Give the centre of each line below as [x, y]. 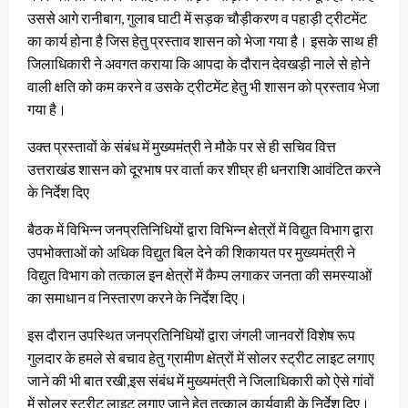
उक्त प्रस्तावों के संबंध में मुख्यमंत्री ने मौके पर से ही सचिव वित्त [182, 147]
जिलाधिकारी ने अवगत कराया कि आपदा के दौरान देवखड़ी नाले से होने [199, 64]
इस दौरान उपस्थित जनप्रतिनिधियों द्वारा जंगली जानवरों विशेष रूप [191, 335]
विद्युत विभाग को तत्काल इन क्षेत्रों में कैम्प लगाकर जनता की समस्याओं [199, 275]
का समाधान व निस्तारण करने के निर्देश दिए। [138, 298]
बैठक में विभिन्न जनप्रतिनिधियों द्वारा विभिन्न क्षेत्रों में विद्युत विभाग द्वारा [200, 229]
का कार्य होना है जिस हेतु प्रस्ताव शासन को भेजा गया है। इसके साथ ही [203, 41]
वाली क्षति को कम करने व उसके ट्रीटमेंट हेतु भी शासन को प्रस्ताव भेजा [204, 87]
